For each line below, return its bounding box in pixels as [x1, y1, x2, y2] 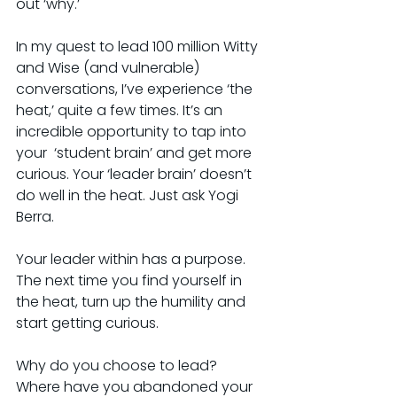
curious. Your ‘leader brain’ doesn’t [16, 164, 255, 184]
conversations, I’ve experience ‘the [16, 79, 256, 99]
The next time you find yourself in [16, 270, 245, 291]
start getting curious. [16, 313, 159, 333]
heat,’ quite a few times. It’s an [16, 100, 226, 121]
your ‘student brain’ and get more [16, 143, 255, 163]
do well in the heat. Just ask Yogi [16, 185, 242, 206]
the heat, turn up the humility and [16, 292, 249, 312]
